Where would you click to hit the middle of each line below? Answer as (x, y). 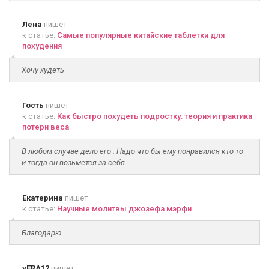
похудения (42, 46)
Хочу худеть (43, 70)
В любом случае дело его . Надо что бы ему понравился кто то (132, 151)
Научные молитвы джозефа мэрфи (124, 209)
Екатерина (44, 198)
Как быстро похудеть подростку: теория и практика (155, 116)
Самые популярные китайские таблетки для (141, 35)
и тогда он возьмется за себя (73, 162)
